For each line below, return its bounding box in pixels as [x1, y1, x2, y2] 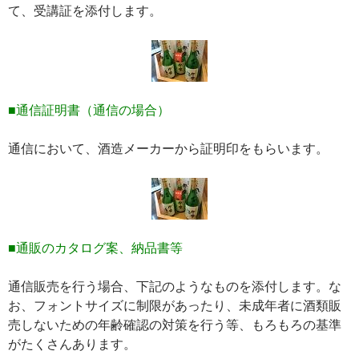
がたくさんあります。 [8, 337, 136, 351]
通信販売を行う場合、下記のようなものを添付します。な [8, 280, 341, 293]
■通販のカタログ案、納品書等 [8, 241, 183, 255]
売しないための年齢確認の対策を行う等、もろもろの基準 [8, 318, 341, 332]
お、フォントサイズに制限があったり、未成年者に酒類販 [8, 299, 341, 313]
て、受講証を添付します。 [8, 4, 162, 18]
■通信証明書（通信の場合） [8, 103, 170, 117]
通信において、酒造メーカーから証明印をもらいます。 [8, 142, 329, 155]
